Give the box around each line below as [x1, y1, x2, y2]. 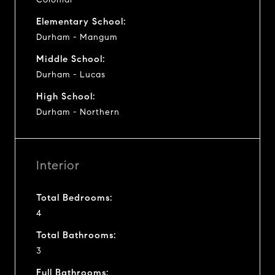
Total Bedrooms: [36, 192, 112, 203]
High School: [36, 90, 95, 102]
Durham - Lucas [36, 69, 106, 80]
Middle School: [36, 53, 105, 64]
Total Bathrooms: [36, 229, 116, 241]
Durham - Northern [36, 106, 120, 117]
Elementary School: [36, 15, 126, 27]
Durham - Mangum [36, 31, 117, 42]
